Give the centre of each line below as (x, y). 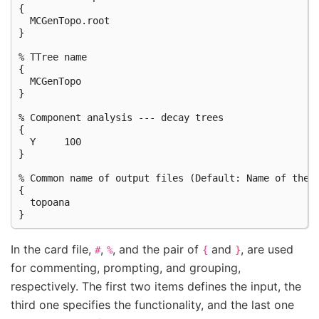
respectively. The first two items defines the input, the (156, 286)
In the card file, (53, 249)
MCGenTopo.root (64, 20)
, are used (267, 249)
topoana (44, 202)
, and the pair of (157, 249)
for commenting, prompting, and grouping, (126, 267)
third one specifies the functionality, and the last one (152, 304)
